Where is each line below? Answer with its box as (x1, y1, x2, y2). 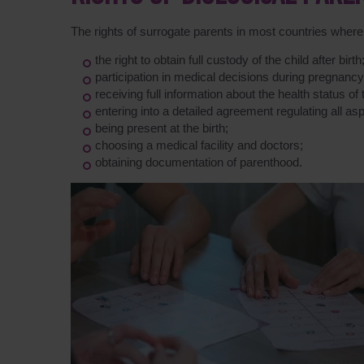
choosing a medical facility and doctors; (95, 138, 303, 152)
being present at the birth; (95, 121, 228, 135)
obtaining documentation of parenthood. (95, 155, 305, 169)
